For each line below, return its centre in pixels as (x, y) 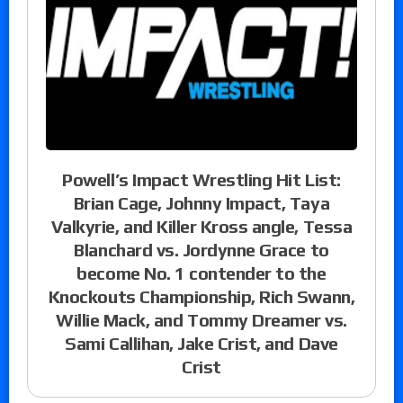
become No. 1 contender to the (201, 273)
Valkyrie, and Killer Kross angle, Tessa (201, 226)
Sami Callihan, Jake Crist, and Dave (201, 343)
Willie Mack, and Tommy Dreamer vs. (201, 319)
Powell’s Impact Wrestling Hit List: (201, 179)
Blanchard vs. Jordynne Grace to (201, 249)
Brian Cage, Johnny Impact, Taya (201, 202)
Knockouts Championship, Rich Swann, (201, 296)
